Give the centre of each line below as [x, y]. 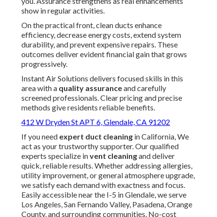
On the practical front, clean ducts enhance [92, 25]
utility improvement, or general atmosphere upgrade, [108, 175]
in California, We [161, 137]
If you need [40, 137]
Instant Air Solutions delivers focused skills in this [102, 78]
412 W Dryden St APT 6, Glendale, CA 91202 [96, 122]
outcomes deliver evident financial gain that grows [104, 54]
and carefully [144, 88]
